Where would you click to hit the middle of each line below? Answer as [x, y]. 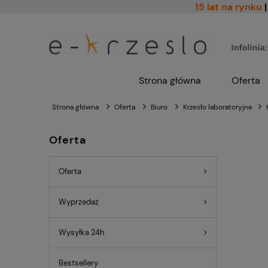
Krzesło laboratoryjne [218, 107]
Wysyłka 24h [81, 233]
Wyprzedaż [79, 202]
